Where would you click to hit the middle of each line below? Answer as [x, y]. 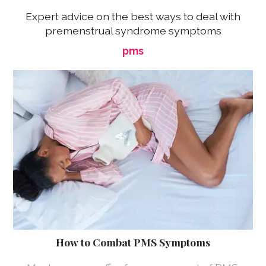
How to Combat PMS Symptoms [133, 242]
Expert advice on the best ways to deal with [133, 17]
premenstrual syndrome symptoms [133, 31]
